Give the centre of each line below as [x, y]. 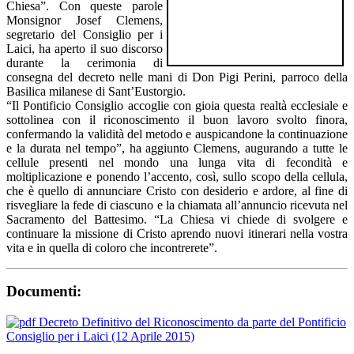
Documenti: [44, 292]
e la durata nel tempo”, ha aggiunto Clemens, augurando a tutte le [177, 148]
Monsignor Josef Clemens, [85, 20]
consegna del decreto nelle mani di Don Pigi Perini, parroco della [177, 77]
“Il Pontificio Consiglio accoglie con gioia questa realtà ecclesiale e [177, 105]
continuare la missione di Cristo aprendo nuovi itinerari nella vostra [177, 233]
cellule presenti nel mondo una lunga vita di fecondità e [177, 162]
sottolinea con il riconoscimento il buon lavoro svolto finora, [177, 119]
